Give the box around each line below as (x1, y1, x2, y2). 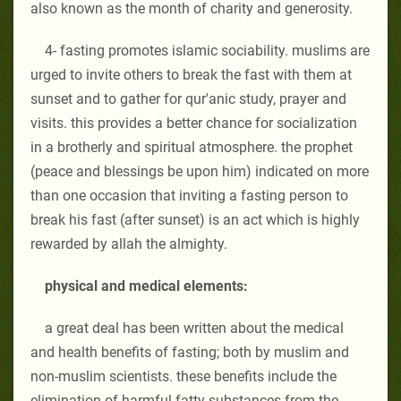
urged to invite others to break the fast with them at (30, 65, 352, 83)
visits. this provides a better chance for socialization (30, 114, 357, 132)
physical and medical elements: (45, 277, 248, 294)
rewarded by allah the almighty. (30, 235, 227, 252)
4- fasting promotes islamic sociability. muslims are (45, 41, 370, 59)
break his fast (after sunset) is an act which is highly (30, 210, 360, 228)
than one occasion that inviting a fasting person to (30, 186, 348, 204)
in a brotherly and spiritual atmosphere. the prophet (30, 138, 353, 156)
